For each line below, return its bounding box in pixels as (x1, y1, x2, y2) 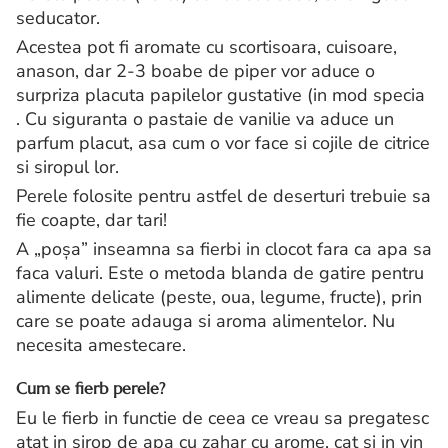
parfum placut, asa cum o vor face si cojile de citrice (16, 131, 430, 155)
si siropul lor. (16, 155, 119, 179)
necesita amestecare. (16, 333, 186, 357)
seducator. (16, 6, 100, 30)
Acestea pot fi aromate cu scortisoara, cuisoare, (16, 35, 397, 59)
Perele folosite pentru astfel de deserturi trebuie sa (16, 184, 431, 208)
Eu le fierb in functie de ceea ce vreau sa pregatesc (16, 406, 429, 430)
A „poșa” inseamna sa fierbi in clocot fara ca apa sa (16, 237, 432, 261)
